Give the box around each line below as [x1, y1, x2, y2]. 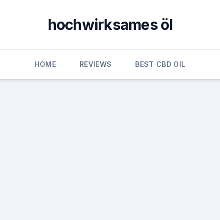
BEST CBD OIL [135, 60, 186, 68]
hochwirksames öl [47, 16, 173, 33]
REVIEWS [79, 60, 112, 68]
